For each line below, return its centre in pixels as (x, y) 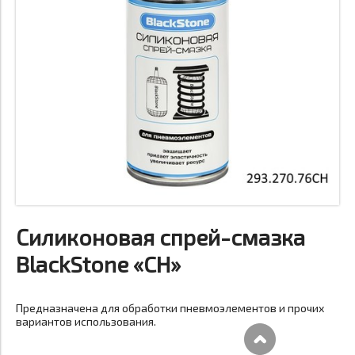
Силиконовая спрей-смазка (160, 237)
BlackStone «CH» (98, 264)
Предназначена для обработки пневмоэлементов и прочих (170, 308)
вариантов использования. (86, 321)
